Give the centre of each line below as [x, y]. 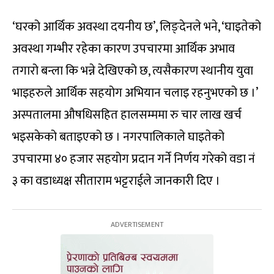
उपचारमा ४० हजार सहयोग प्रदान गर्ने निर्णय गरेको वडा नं [134, 159]
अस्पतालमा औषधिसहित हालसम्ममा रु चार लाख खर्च [127, 115]
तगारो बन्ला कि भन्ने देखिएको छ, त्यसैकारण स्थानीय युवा [133, 71]
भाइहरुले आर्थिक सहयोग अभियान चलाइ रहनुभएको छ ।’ [135, 93]
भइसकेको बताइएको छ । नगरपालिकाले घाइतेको [118, 137]
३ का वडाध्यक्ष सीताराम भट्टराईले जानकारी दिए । [116, 181]
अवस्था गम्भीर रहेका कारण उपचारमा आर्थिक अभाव [124, 49]
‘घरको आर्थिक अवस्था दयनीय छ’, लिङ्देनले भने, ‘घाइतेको [137, 27]
